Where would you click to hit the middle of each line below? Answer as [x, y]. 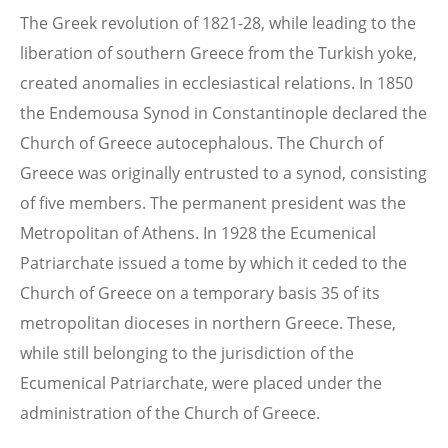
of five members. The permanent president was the [213, 202]
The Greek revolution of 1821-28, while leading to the [218, 22]
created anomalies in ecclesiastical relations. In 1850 [216, 82]
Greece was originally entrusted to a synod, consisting [223, 172]
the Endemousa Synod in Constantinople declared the [223, 112]
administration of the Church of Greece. [170, 412]
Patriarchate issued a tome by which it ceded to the [213, 262]
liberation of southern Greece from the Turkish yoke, [218, 52]
